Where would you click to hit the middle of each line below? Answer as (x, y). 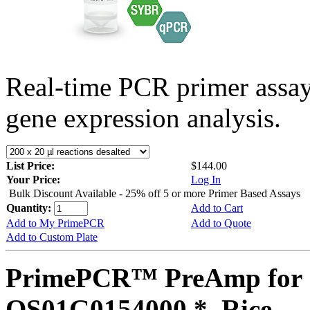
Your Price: (33, 179)
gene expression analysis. (143, 118)
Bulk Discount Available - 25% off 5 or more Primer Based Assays (155, 193)
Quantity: (30, 208)
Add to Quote (221, 223)
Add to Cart (217, 208)
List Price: (32, 165)
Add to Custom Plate (52, 237)
